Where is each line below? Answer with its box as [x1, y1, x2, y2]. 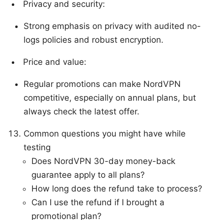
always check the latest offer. [24, 107, 139, 117]
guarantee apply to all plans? [31, 170, 145, 180]
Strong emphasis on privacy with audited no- [24, 21, 201, 31]
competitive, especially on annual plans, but [24, 93, 196, 103]
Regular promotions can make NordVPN [24, 79, 181, 89]
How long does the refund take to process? [31, 184, 202, 194]
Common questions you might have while [24, 129, 186, 139]
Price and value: [23, 57, 86, 67]
